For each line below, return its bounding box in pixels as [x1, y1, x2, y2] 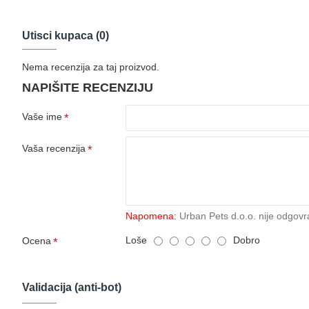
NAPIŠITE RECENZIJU [22, 80, 153, 94]
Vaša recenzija [22, 142, 86, 154]
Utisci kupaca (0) [22, 29, 109, 41]
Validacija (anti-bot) [22, 281, 121, 293]
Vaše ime [22, 110, 62, 122]
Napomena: [126, 210, 177, 221]
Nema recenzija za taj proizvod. [22, 61, 159, 72]
